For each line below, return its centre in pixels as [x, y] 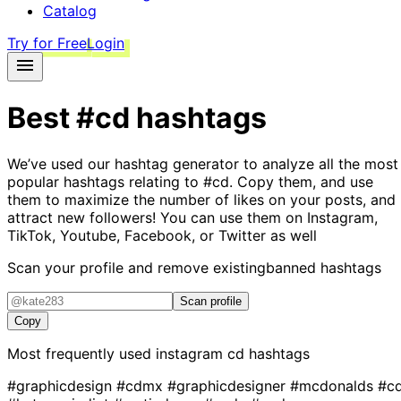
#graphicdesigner [229, 385]
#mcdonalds [334, 385]
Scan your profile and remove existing [137, 267]
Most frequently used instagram [117, 353]
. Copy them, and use [301, 181]
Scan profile [211, 301]
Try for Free [47, 43]
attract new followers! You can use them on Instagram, [192, 217]
